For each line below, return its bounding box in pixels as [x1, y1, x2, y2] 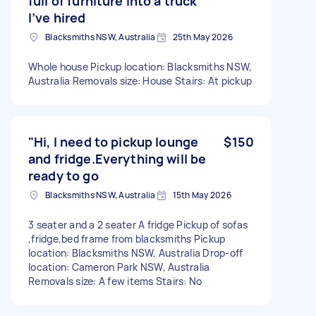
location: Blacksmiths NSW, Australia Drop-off [28, 245, 243, 260]
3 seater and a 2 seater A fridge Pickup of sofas [28, 217, 248, 231]
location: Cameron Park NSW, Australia [28, 260, 210, 274]
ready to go [28, 166, 99, 184]
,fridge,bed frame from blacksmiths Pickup [28, 231, 226, 245]
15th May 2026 [172, 188, 231, 201]
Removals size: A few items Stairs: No [28, 274, 202, 288]
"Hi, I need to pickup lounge [28, 133, 199, 150]
